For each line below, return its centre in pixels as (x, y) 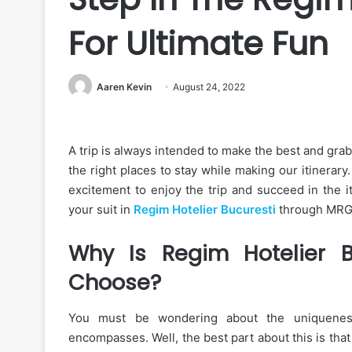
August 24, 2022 (209, 87)
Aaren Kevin (124, 87)
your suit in (101, 210)
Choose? (115, 283)
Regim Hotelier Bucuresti (205, 210)
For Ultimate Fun (198, 44)
